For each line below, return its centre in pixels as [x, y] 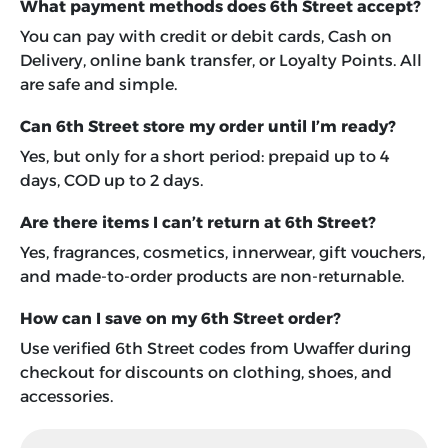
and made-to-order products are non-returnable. [212, 277]
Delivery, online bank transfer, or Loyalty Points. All [221, 61]
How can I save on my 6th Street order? [180, 319]
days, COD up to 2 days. [111, 181]
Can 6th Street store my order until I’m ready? [208, 127]
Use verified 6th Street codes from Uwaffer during [215, 349]
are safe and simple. [98, 85]
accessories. [66, 397]
